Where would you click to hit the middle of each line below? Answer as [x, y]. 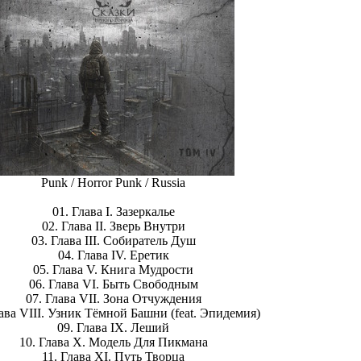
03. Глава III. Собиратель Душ [113, 241]
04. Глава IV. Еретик [113, 255]
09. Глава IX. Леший [113, 328]
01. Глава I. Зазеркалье [113, 212]
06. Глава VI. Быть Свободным [113, 284]
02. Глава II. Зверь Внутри [113, 226]
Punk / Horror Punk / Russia [113, 183]
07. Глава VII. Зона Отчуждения [113, 299]
